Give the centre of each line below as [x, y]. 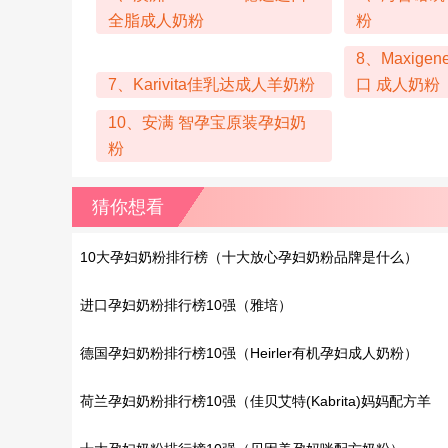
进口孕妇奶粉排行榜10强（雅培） [186, 305]
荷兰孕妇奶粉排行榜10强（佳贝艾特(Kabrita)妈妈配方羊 [255, 401]
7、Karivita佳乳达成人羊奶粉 [211, 84]
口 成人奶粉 [397, 84]
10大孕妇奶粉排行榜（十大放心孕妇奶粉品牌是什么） [249, 257]
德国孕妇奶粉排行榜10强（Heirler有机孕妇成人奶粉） [249, 353]
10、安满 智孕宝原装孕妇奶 [207, 122]
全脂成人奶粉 [156, 20]
